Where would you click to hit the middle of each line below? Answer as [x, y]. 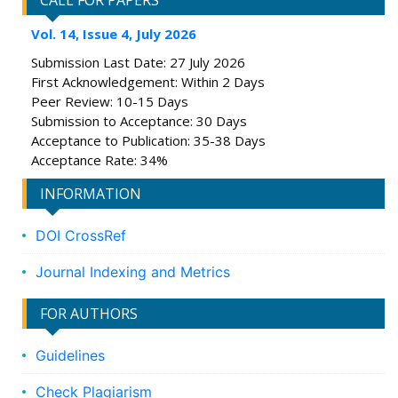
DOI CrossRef [81, 236]
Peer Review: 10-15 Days [110, 102]
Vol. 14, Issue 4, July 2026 [114, 34]
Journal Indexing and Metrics [133, 272]
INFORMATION [91, 194]
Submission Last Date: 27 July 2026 [138, 63]
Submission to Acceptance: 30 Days [139, 121]
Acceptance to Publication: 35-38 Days [148, 141]
